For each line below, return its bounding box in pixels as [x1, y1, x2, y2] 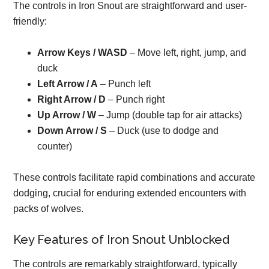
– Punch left [98, 79, 151, 89]
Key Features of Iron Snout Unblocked [13, 232, 230, 247]
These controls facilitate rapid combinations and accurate [13, 172, 256, 183]
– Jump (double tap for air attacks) [96, 110, 243, 120]
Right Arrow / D [37, 94, 106, 104]
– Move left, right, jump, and [127, 47, 247, 58]
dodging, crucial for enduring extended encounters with [13, 188, 247, 198]
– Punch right [106, 94, 165, 104]
